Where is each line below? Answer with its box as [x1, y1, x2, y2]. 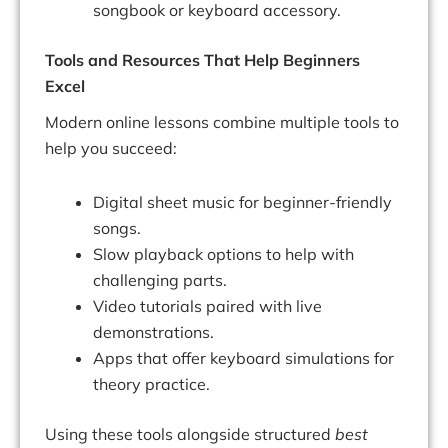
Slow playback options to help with [93, 244, 354, 265]
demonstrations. [93, 322, 214, 343]
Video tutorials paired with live [93, 296, 322, 317]
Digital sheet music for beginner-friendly [93, 192, 392, 213]
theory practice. [93, 374, 210, 395]
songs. [93, 218, 141, 239]
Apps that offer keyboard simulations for [93, 348, 394, 369]
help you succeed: [45, 138, 177, 159]
